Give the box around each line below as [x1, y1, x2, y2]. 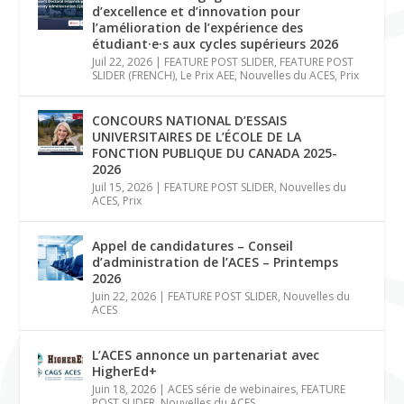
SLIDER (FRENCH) [92, 68, 176, 83]
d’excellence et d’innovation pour [92, 3, 301, 20]
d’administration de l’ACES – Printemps [92, 253, 339, 271]
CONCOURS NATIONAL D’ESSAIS [92, 112, 288, 129]
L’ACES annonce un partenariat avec [92, 346, 320, 363]
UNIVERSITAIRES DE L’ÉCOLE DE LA [92, 128, 302, 145]
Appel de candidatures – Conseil [92, 237, 294, 254]
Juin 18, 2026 [92, 381, 157, 397]
